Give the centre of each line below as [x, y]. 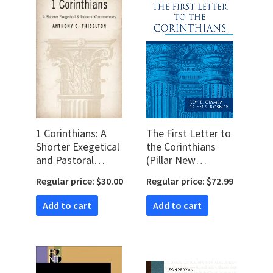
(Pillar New [171, 160]
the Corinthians [181, 147]
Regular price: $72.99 [190, 181]
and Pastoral [65, 160]
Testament [172, 174]
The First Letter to [189, 133]
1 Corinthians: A [71, 133]
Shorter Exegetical [78, 147]
